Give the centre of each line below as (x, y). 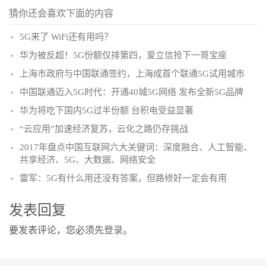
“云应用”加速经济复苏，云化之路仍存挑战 (104, 129)
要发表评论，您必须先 (56, 230)
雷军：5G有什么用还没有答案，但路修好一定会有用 (123, 178)
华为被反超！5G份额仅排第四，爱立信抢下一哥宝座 (123, 55)
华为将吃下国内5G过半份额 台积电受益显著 (107, 110)
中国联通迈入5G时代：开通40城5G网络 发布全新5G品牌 (132, 92)
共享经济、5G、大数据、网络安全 (88, 159)
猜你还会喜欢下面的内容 (61, 13)
